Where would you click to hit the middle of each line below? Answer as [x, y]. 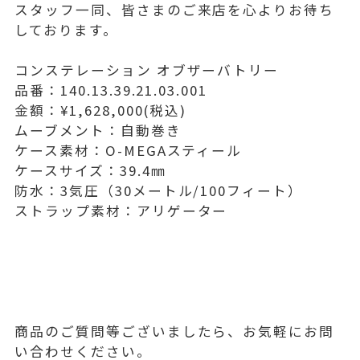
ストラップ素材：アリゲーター [121, 210]
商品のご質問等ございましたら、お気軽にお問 [175, 331]
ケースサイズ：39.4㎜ [90, 170]
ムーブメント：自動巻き [98, 130]
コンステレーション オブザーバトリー [147, 70]
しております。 [66, 29]
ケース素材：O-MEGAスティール [129, 150]
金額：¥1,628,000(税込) [101, 110]
